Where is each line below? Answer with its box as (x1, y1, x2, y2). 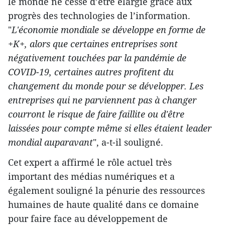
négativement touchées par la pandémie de (8, 52, 186, 64)
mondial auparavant (8, 136, 93, 148)
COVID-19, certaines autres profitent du (8, 66, 174, 78)
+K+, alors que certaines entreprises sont (8, 38, 178, 50)
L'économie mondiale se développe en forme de (12, 24, 205, 36)
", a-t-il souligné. (93, 136, 163, 148)
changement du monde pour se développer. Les (8, 80, 203, 92)
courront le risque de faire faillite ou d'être (8, 108, 184, 120)
